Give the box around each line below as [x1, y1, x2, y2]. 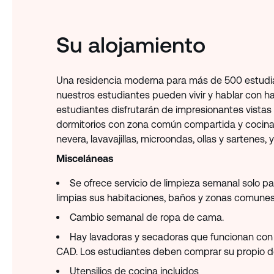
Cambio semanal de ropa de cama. [70, 212, 224, 224]
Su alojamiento [56, 32, 206, 57]
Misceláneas [56, 153, 114, 165]
